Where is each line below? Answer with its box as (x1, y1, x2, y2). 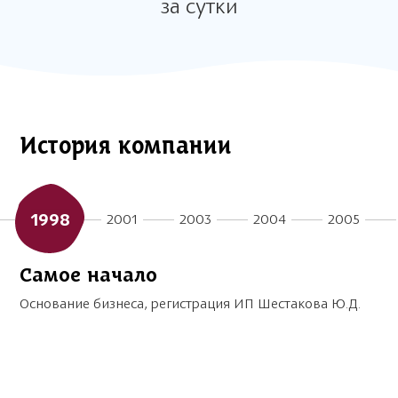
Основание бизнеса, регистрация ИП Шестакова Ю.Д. (20, 295, 361, 312)
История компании (20, 135, 232, 160)
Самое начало (20, 266, 157, 287)
